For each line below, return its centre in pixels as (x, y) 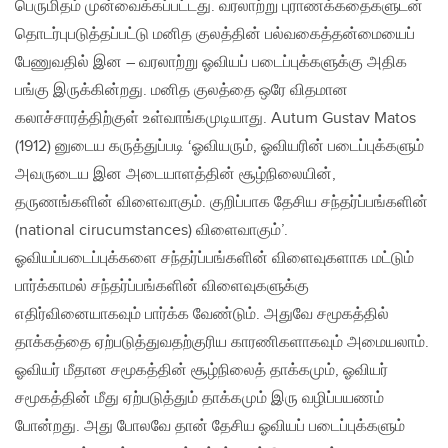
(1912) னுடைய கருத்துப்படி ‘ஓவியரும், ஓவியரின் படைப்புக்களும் (219, 147)
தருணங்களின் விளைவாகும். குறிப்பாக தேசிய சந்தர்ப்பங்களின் (221, 203)
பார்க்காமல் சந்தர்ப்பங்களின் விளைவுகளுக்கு (162, 287)
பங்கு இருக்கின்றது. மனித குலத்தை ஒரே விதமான (181, 91)
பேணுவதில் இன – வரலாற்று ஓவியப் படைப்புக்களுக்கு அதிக (211, 63)
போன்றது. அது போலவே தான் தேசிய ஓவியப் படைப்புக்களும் (210, 427)
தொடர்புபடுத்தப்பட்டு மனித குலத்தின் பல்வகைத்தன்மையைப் (215, 35)
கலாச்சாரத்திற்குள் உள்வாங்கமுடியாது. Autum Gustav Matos (215, 119)
